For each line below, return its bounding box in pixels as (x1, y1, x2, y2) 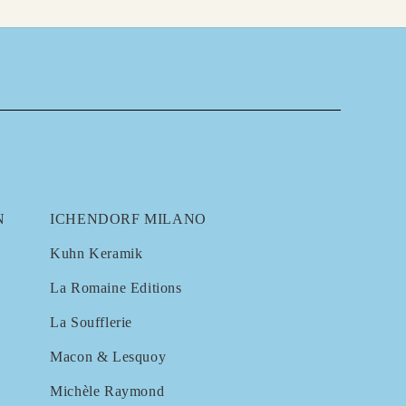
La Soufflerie (50, 314, 133, 330)
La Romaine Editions (50, 279, 182, 295)
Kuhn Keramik (50, 245, 143, 261)
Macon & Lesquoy (50, 348, 167, 364)
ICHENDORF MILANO (50, 210, 207, 227)
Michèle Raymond (50, 382, 165, 399)
